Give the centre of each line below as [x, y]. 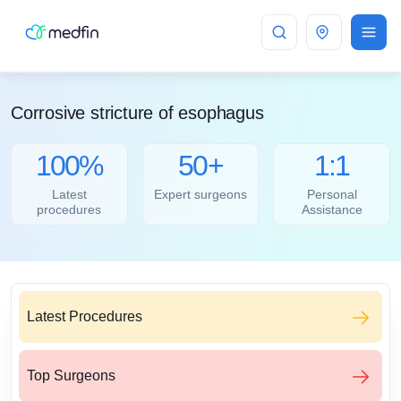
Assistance [332, 210]
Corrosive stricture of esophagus [137, 113]
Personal [332, 195]
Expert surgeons [200, 195]
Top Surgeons [71, 376]
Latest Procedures [85, 317]
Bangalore [363, 32]
